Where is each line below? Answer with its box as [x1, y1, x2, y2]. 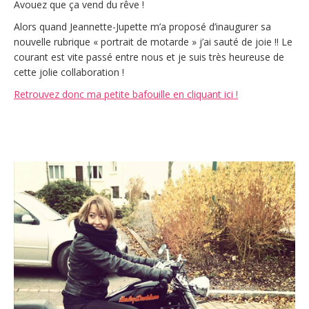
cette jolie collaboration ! [14, 66, 124, 79]
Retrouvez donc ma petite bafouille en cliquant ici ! [14, 88, 238, 101]
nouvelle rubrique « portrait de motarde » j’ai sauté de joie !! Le [14, 35, 292, 49]
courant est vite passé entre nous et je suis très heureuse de [14, 50, 284, 64]
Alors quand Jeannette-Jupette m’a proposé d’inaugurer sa [14, 20, 271, 34]
